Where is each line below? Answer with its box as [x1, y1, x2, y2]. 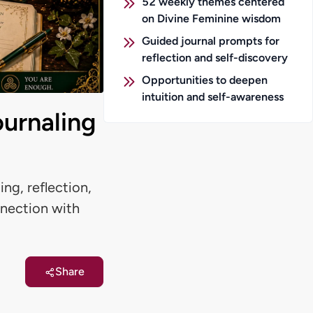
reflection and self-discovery [142, 51, 288, 64]
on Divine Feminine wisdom [142, 12, 281, 25]
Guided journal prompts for [142, 34, 279, 48]
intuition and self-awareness [142, 90, 284, 103]
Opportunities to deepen [142, 73, 268, 87]
